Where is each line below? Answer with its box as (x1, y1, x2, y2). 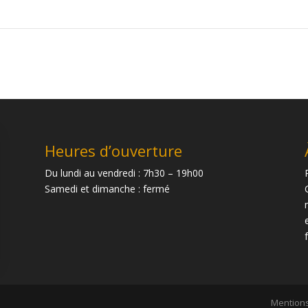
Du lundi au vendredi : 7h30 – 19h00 (44, 166, 203, 180)
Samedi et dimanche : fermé (44, 182, 170, 196)
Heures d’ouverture (44, 140, 182, 162)
